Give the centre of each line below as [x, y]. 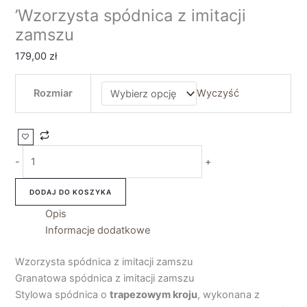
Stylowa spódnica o [63, 294]
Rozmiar [53, 94]
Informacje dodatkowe [98, 231]
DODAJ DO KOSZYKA [71, 192]
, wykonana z [229, 294]
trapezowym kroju [154, 294]
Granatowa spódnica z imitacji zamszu [105, 278]
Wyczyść [218, 94]
